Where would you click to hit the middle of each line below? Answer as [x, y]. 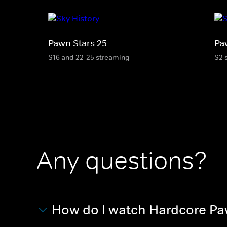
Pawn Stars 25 [78, 43]
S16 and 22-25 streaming [89, 57]
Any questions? [122, 160]
